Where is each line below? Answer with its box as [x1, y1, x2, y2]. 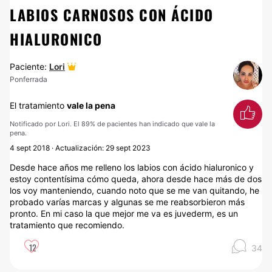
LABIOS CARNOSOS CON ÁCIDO [10, 4, 214, 25]
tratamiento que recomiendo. [10, 220, 124, 230]
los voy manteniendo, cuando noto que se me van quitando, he [10, 185, 259, 195]
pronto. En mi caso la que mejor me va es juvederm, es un [10, 208, 238, 219]
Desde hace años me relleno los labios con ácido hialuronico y [10, 162, 254, 172]
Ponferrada [10, 75, 47, 84]
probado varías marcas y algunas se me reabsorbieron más [10, 197, 245, 207]
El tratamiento [10, 100, 67, 110]
